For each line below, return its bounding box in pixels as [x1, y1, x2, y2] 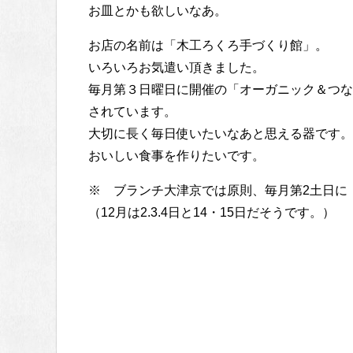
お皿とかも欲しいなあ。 [88, 3, 227, 17]
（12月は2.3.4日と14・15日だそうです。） [88, 205, 335, 219]
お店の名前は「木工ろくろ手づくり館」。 [88, 38, 328, 52]
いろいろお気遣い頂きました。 [88, 60, 265, 74]
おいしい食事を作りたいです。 [88, 148, 265, 162]
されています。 [88, 104, 176, 118]
